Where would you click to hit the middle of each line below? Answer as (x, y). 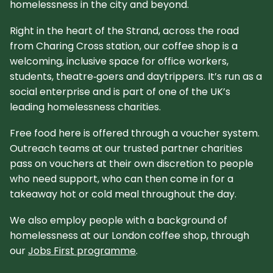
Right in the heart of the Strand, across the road (124, 30)
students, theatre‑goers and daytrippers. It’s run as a (136, 76)
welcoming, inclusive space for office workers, (119, 61)
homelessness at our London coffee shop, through (129, 235)
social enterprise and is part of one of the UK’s (120, 91)
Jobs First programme (82, 250)
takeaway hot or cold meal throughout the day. (124, 194)
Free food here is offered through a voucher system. (135, 133)
